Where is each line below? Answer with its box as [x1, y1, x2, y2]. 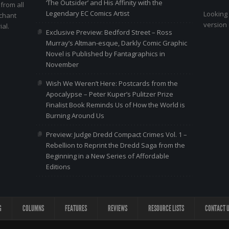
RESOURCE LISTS [148, 203, 184, 213]
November [45, 60, 79, 69]
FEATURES [64, 203, 87, 213]
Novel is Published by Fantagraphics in [45, 49, 165, 58]
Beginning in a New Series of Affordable [45, 151, 169, 161]
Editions [45, 162, 71, 171]
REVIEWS [107, 203, 127, 213]
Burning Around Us [45, 111, 104, 120]
